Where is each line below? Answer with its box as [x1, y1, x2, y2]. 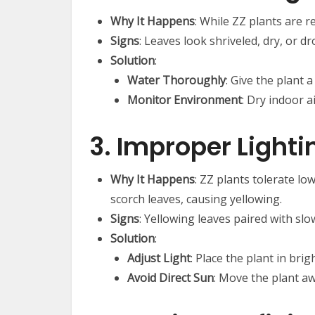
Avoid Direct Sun [127, 270, 214, 286]
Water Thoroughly [127, 72, 226, 89]
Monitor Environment [127, 92, 242, 108]
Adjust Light [127, 250, 191, 266]
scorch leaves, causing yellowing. [110, 191, 282, 207]
